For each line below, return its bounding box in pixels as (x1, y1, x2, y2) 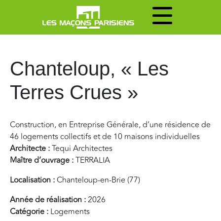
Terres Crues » (10, 81, 138, 103)
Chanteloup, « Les (10, 58, 169, 79)
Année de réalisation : (10, 194, 86, 206)
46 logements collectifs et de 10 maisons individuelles (10, 131, 200, 143)
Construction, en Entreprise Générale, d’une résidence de (10, 119, 211, 131)
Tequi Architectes (52, 143, 112, 154)
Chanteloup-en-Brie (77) (57, 174, 140, 186)
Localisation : (10, 174, 57, 186)
